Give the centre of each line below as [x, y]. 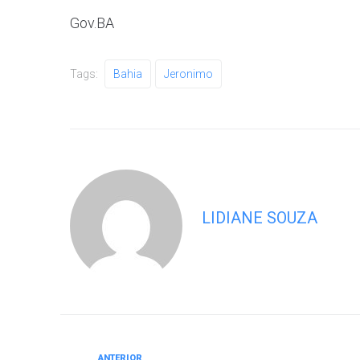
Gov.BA [92, 23]
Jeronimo [188, 74]
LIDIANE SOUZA [260, 218]
